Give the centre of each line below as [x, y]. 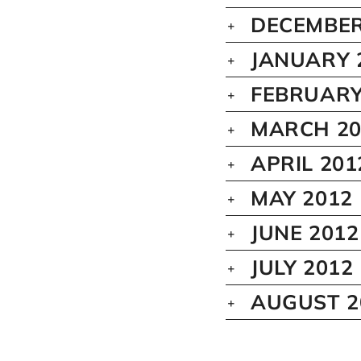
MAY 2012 [302, 198]
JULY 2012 [302, 268]
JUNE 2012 [305, 233]
